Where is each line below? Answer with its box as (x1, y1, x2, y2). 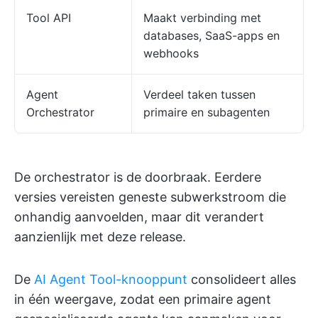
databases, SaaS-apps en (143, 28, 280, 43)
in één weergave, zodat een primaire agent (14, 292, 271, 307)
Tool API (26, 11, 71, 25)
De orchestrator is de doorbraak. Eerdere (14, 170, 261, 185)
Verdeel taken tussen (143, 87, 256, 102)
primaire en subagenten (143, 105, 270, 119)
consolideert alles (187, 272, 296, 287)
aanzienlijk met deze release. (14, 229, 186, 244)
